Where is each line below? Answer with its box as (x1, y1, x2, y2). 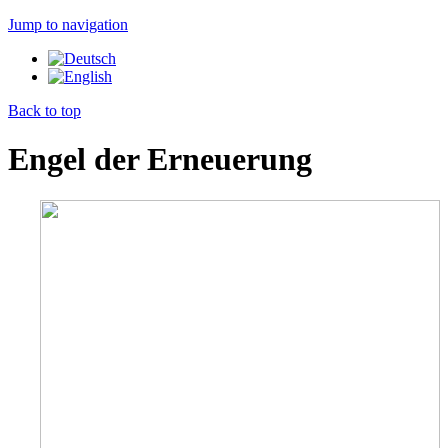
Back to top (8, 102, 81, 119)
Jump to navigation (8, 16, 128, 33)
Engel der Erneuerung (8, 141, 312, 178)
